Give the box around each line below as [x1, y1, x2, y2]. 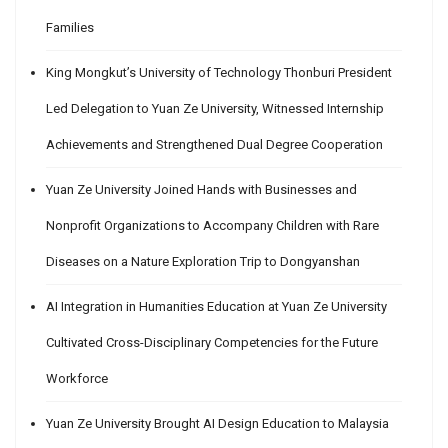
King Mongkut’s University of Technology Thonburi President [46, 65, 392, 81]
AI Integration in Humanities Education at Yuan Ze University [46, 299, 387, 315]
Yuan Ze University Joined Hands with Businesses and [46, 182, 357, 198]
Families [46, 20, 94, 36]
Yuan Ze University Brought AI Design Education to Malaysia [46, 416, 389, 432]
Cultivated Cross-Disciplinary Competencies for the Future [46, 335, 378, 351]
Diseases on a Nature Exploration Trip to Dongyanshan [46, 254, 360, 270]
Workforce [46, 371, 108, 387]
